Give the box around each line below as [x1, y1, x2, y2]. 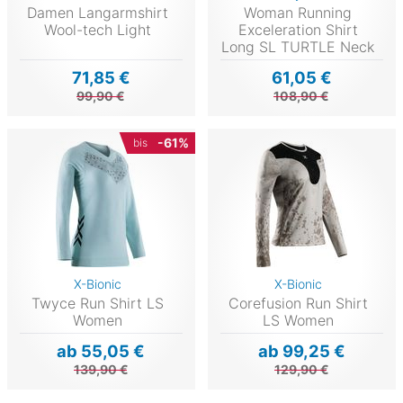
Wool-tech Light [43, 20, 151, 39]
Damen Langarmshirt [26, 3, 168, 22]
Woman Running [244, 3, 353, 22]
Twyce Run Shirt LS [31, 293, 164, 312]
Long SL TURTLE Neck [221, 37, 375, 56]
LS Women [262, 310, 334, 329]
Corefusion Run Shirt [228, 293, 368, 312]
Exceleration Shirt [237, 20, 358, 39]
